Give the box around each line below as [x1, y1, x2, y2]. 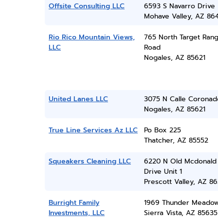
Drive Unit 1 [144, 166, 182, 177]
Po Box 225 [144, 125, 181, 135]
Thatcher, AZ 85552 [144, 135, 208, 145]
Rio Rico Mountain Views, [49, 32, 135, 42]
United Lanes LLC [49, 94, 108, 104]
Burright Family [49, 198, 99, 208]
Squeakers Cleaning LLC [49, 156, 131, 166]
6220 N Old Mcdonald [144, 156, 217, 166]
